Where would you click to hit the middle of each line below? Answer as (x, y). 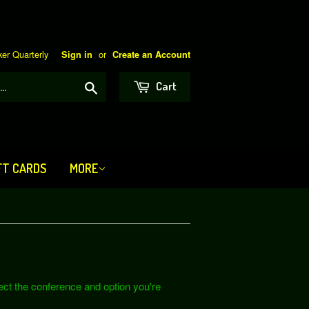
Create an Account (151, 54)
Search (113, 86)
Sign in (77, 54)
